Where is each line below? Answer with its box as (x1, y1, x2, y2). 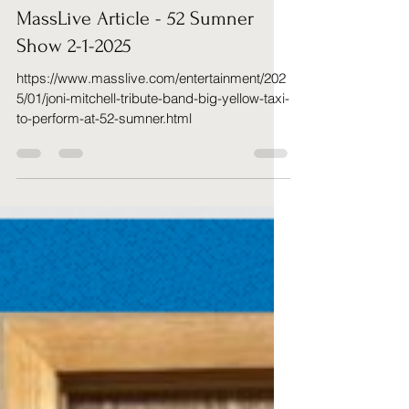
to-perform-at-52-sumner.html (16, 201, 192, 218)
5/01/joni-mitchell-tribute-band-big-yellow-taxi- (16, 181, 289, 198)
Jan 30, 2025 (55, 66, 120, 79)
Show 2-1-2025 (16, 126, 131, 148)
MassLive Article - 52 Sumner (16, 99, 254, 121)
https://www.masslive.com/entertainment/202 (16, 161, 286, 178)
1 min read (136, 66, 189, 79)
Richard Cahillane (55, 50, 145, 64)
